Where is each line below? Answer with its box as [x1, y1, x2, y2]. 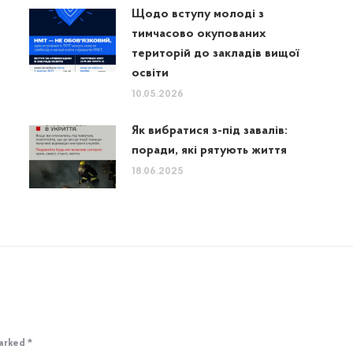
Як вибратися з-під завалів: [131, 124, 288, 138]
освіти [131, 67, 169, 80]
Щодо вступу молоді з [131, 8, 264, 21]
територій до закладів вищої [131, 47, 299, 61]
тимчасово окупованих [131, 28, 266, 41]
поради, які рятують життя [131, 144, 287, 158]
